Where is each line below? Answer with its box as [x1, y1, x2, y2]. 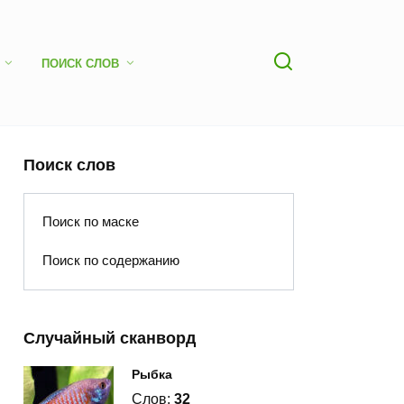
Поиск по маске [41, 214, 139, 230]
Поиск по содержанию [41, 252, 179, 269]
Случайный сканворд [23, 329, 196, 348]
